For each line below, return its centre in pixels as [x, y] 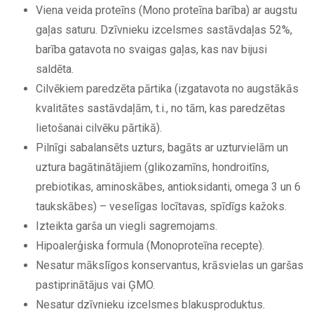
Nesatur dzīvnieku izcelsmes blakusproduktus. [150, 304]
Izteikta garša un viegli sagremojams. [127, 226]
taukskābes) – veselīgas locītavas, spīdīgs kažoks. [161, 206]
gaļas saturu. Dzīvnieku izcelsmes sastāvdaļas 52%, [164, 29]
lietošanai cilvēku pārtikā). [99, 128]
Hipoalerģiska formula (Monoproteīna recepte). [150, 245]
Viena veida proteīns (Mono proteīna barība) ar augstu [166, 10]
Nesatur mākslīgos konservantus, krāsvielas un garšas [170, 265]
